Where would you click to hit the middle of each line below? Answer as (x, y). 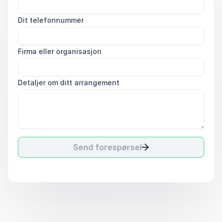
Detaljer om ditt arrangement (69, 83)
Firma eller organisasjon (60, 51)
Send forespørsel (108, 147)
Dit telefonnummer (51, 20)
